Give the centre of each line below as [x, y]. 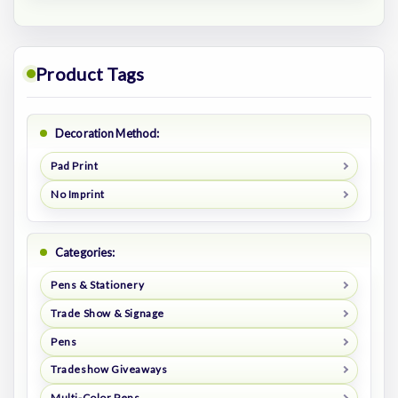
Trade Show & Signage [107, 313]
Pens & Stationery [97, 284]
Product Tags [90, 74]
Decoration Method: [107, 133]
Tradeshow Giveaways [109, 370]
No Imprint [77, 194]
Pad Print [74, 165]
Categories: [85, 252]
